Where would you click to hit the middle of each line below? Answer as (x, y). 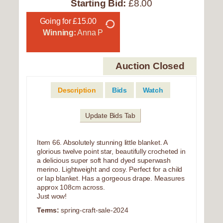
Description (77, 90)
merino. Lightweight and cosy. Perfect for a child (110, 169)
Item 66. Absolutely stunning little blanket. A (102, 143)
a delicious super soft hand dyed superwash (104, 161)
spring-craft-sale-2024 (94, 210)
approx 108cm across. (71, 187)
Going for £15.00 (68, 21)
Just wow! (52, 196)
